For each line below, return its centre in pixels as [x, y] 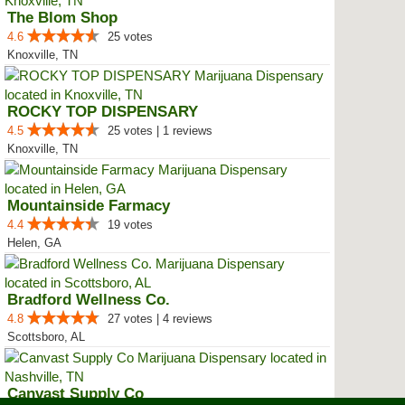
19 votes [130, 225]
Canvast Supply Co [75, 394]
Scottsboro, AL [46, 337]
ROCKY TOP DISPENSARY [103, 112]
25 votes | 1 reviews [160, 131]
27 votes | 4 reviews [160, 319]
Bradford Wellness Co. [89, 300]
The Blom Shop [62, 18]
